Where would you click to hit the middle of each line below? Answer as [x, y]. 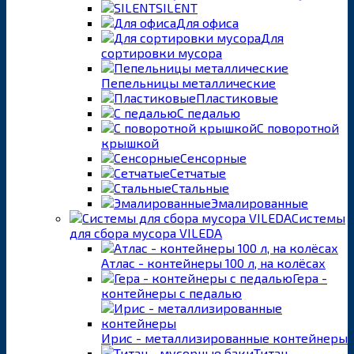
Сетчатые [198, 172]
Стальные [200, 187]
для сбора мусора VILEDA [146, 232]
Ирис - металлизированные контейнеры [224, 337]
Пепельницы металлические [188, 82]
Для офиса [207, 22]
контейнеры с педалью [171, 292]
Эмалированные [260, 202]
